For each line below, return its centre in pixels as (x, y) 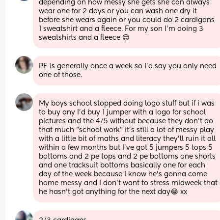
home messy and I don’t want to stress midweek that (128, 183)
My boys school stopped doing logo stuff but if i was (127, 103)
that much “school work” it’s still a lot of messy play (127, 130)
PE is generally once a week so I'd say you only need (128, 66)
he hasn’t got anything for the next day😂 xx (113, 192)
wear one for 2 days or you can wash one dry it (118, 11)
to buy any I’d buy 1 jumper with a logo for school (123, 112)
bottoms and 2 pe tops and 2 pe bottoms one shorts (127, 156)
